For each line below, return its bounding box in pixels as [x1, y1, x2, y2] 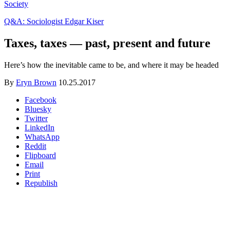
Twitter [25, 113, 48, 123]
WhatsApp [25, 132, 60, 141]
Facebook [25, 95, 56, 104]
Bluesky [25, 104, 51, 113]
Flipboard [25, 150, 56, 160]
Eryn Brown [16, 78, 56, 87]
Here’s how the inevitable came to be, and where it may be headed [4, 60, 219, 69]
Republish [25, 178, 57, 187]
